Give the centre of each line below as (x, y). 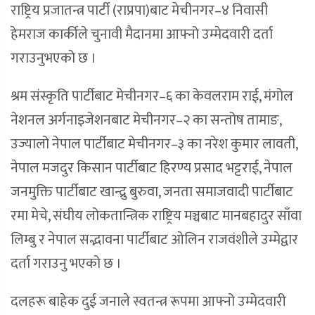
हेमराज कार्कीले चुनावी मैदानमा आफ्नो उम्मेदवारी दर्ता (142, 35)
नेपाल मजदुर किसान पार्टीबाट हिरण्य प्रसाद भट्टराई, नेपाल (152, 168)
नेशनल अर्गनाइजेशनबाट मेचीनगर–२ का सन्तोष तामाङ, (146, 121)
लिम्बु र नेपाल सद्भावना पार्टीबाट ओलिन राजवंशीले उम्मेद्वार (154, 240)
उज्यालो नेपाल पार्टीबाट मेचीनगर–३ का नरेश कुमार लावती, (154, 144)
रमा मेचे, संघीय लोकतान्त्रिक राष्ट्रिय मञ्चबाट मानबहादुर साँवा (156, 216)
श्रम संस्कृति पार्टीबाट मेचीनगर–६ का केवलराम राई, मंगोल (152, 97)
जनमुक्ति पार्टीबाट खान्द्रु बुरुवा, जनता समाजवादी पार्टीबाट (152, 192)
